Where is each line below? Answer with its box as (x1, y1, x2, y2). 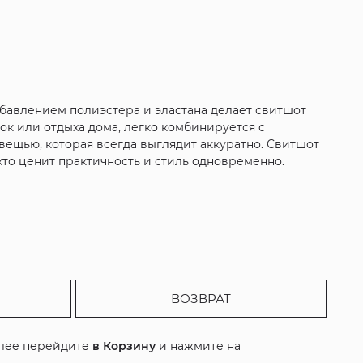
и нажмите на (156, 339, 241, 354)
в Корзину (92, 339, 156, 354)
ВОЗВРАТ (170, 291, 231, 307)
